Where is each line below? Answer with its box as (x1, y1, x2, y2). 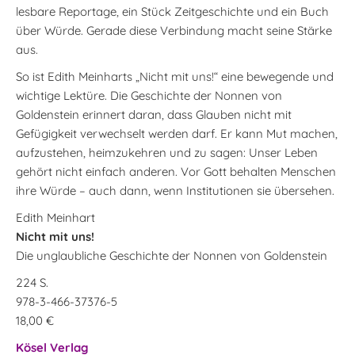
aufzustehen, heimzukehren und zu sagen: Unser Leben (16, 144, 318, 160)
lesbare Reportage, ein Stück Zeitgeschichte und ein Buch (16, 3, 329, 19)
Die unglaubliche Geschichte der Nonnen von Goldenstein (16, 247, 327, 263)
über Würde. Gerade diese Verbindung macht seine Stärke (16, 22, 332, 38)
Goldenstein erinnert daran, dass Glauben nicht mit (16, 106, 292, 122)
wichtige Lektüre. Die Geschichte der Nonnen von (16, 87, 282, 103)
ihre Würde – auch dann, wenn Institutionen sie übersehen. (16, 182, 334, 198)
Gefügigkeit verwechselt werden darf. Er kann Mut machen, (16, 125, 338, 141)
